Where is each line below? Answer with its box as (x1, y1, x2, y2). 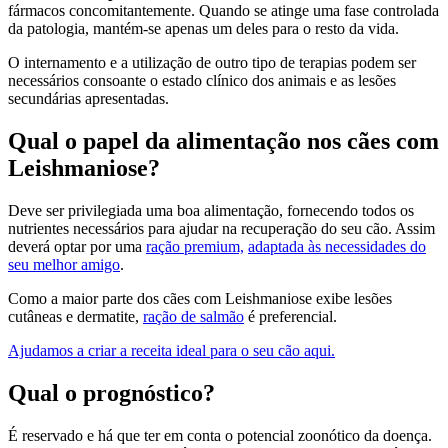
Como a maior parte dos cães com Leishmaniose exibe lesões (8, 289, 392, 307)
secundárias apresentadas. (8, 90, 169, 108)
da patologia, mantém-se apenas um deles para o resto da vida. (8, 20, 399, 38)
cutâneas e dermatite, (8, 307, 143, 325)
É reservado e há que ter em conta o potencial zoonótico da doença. (8, 426, 432, 444)
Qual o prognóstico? (8, 379, 215, 406)
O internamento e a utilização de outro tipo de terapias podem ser (8, 54, 416, 72)
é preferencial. (244, 307, 337, 325)
